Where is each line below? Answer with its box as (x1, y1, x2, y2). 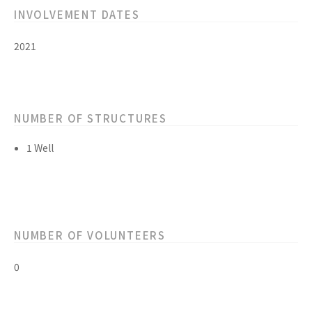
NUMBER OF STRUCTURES (14, 111, 167, 125)
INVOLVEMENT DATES (14, 7, 140, 22)
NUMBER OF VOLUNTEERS (14, 228, 166, 242)
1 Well (26, 141, 54, 155)
